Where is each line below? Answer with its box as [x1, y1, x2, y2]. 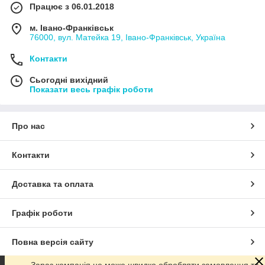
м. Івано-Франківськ [30, 22, 114, 33]
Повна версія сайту [12, 237, 93, 247]
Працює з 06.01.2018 [30, 1, 114, 11]
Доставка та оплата [12, 179, 93, 189]
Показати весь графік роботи [30, 84, 153, 94]
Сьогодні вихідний [30, 75, 108, 85]
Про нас [12, 121, 45, 131]
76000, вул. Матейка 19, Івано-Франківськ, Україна [30, 32, 225, 42]
